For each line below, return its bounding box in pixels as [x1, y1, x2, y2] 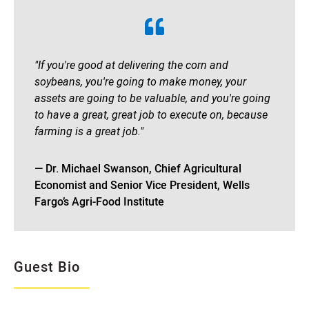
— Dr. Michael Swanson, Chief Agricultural [34, 162, 241, 176]
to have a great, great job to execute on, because [34, 108, 268, 122]
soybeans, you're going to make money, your [34, 75, 246, 89]
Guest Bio [14, 259, 80, 276]
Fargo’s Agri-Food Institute [34, 195, 164, 209]
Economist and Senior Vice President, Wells [34, 179, 250, 192]
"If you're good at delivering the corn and [34, 59, 228, 72]
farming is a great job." [34, 125, 143, 139]
